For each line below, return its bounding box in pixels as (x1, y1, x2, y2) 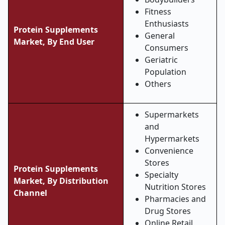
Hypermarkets (145, 133, 199, 144)
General (145, 30, 175, 41)
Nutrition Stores (145, 181, 206, 192)
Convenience (145, 145, 193, 156)
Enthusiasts (145, 18, 189, 29)
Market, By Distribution (14, 175, 108, 186)
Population (145, 66, 186, 77)
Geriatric (145, 54, 178, 65)
